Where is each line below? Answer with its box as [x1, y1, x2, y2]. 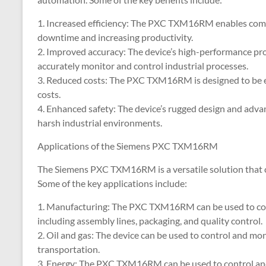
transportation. [37, 243, 100, 255]
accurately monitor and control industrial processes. [37, 60, 248, 71]
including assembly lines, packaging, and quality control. [37, 215, 262, 226]
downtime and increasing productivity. [37, 31, 193, 43]
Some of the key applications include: [37, 178, 187, 189]
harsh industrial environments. [37, 117, 162, 128]
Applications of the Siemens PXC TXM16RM [37, 140, 218, 151]
